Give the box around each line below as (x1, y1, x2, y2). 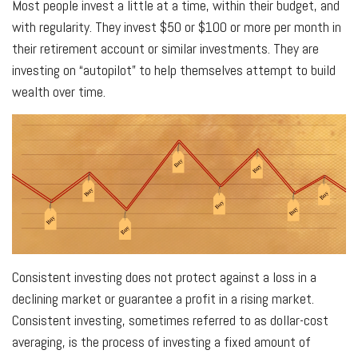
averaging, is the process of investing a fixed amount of (12, 332, 311, 351)
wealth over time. (12, 82, 105, 101)
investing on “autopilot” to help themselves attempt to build (12, 60, 336, 79)
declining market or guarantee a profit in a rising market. (12, 288, 314, 308)
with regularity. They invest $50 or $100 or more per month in (12, 17, 341, 36)
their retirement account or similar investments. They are (12, 38, 319, 58)
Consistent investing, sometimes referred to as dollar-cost (12, 310, 328, 329)
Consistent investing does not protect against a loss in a (12, 267, 316, 286)
